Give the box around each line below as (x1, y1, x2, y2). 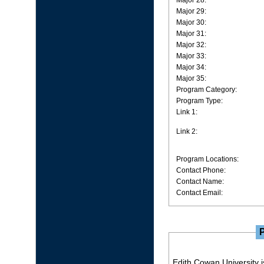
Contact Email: (176, 189, 223, 197)
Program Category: (176, 85, 237, 94)
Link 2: (176, 127, 197, 136)
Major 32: (176, 41, 206, 49)
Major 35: (176, 74, 206, 82)
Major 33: (176, 52, 206, 60)
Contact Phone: (176, 166, 226, 174)
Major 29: (176, 7, 206, 15)
